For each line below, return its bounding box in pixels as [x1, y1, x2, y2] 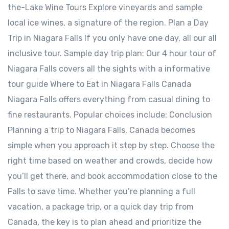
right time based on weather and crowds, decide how [8, 156, 213, 166]
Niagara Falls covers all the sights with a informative [8, 64, 210, 74]
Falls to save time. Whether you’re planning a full [8, 187, 195, 196]
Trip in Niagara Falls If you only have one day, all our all [8, 33, 217, 43]
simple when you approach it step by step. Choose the [8, 141, 215, 150]
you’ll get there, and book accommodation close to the [8, 171, 217, 181]
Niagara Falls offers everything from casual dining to [8, 95, 210, 104]
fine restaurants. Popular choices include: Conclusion [8, 110, 212, 120]
